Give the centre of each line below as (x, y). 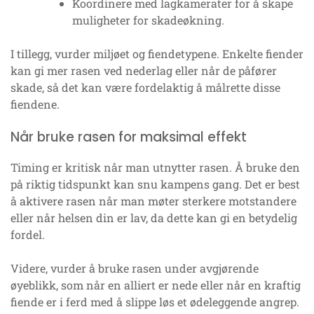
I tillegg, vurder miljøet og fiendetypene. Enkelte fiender (157, 54)
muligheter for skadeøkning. (148, 20)
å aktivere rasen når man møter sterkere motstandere (153, 201)
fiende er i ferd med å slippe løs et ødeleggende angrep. (155, 302)
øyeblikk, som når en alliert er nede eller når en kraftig (156, 285)
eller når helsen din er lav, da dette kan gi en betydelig (154, 218)
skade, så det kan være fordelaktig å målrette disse (145, 88)
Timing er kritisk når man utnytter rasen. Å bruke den (155, 168)
